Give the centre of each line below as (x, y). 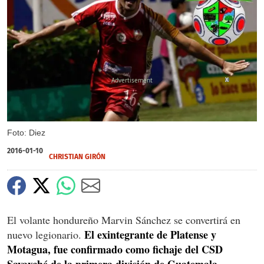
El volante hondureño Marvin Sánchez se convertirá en (124, 220)
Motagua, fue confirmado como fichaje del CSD (115, 249)
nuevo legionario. (46, 234)
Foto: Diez (26, 132)
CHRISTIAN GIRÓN (77, 156)
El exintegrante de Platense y (150, 234)
